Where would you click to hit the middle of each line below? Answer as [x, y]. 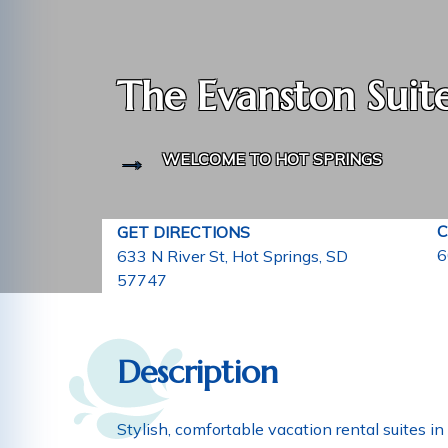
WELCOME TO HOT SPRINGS [272, 158]
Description [197, 372]
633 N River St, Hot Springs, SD [232, 255]
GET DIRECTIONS [183, 231]
